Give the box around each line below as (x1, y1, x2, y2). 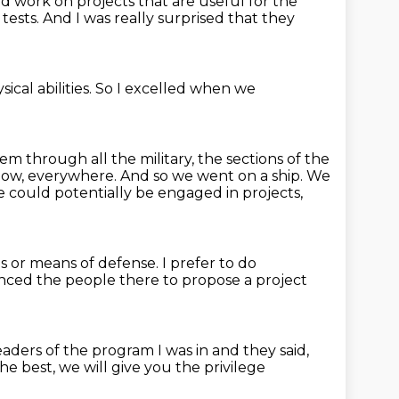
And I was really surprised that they (43, 10, 295, 27)
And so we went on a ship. (120, 167, 306, 184)
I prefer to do (162, 255, 256, 272)
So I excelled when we (95, 80, 256, 97)
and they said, (212, 342, 309, 359)
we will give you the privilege (59, 359, 265, 376)
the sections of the (198, 151, 330, 167)
